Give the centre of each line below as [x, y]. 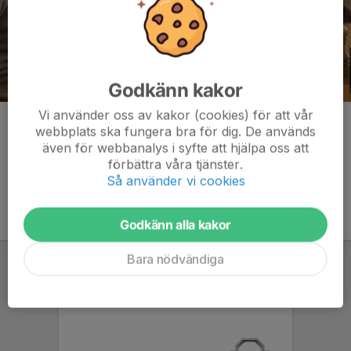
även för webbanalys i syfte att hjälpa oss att [175, 148]
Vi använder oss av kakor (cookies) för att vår [175, 115]
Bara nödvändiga [175, 259]
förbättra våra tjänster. [175, 164]
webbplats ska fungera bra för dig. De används [175, 131]
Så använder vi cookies [175, 181]
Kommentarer [52, 125]
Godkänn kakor [175, 90]
